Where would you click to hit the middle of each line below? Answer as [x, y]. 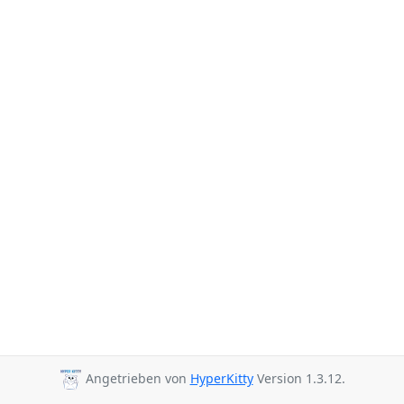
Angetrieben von [136, 379]
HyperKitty [221, 379]
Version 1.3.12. [299, 379]
